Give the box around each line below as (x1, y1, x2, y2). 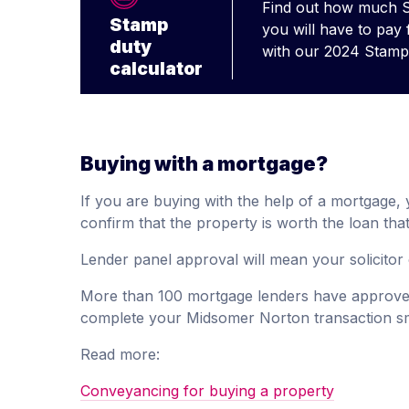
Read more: (80, 344, 160, 363)
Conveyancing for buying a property (80, 381, 334, 400)
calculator (110, 57, 203, 79)
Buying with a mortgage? (80, 151, 328, 175)
